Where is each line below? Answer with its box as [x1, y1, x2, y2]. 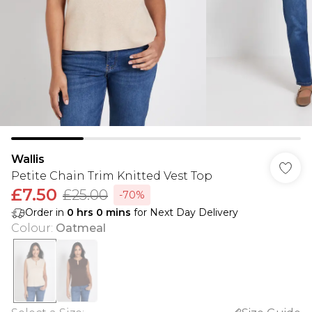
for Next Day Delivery [131, 206, 238, 219]
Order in [25, 206, 67, 219]
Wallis [11, 153, 45, 166]
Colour [11, 221, 51, 235]
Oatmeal [56, 221, 106, 235]
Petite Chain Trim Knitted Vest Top [11, 169, 212, 182]
